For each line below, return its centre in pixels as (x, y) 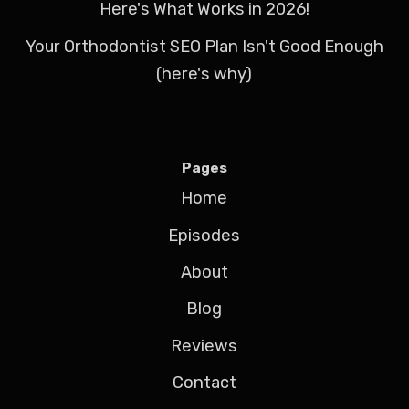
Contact (204, 383)
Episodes (204, 235)
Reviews (204, 346)
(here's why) (204, 73)
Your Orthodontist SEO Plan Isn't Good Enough (204, 46)
